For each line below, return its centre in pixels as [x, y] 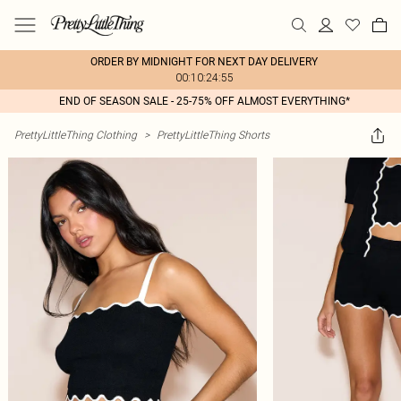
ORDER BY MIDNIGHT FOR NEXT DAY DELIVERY [204, 62]
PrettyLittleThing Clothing [76, 135]
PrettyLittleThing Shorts [213, 135]
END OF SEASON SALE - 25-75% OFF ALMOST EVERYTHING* [204, 101]
